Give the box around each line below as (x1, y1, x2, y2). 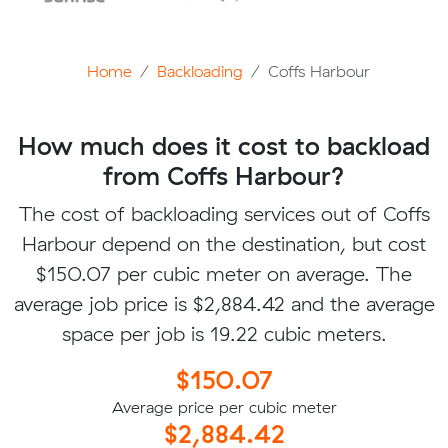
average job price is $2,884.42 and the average (13, 290, 435, 316)
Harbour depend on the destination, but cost (22, 230, 426, 256)
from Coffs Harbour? (103, 159, 345, 191)
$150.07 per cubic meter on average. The (36, 260, 412, 286)
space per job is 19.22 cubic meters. (61, 320, 387, 346)
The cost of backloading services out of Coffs (18, 200, 430, 226)
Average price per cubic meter (111, 396, 337, 417)
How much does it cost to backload (18, 129, 430, 161)
